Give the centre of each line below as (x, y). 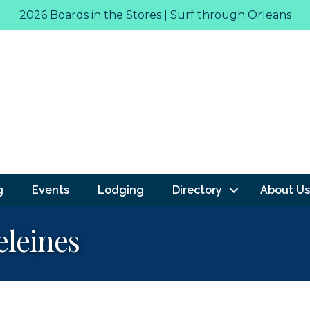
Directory (197, 190)
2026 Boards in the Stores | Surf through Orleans (155, 15)
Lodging (120, 190)
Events (50, 190)
